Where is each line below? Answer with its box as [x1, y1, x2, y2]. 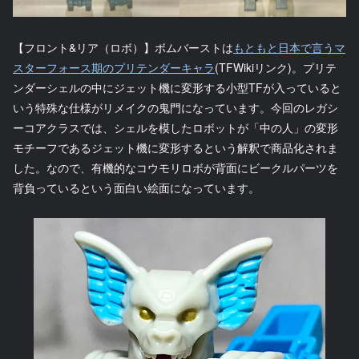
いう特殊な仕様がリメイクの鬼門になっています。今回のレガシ [13, 99, 338, 115]
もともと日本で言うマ [233, 38, 345, 55]
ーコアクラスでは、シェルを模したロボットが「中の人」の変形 [13, 119, 338, 135]
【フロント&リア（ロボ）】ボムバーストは [13, 38, 233, 55]
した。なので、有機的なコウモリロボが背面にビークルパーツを [13, 159, 338, 175]
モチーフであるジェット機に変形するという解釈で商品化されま [13, 139, 338, 155]
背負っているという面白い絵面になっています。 [13, 179, 260, 196]
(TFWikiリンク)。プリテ [215, 58, 337, 75]
